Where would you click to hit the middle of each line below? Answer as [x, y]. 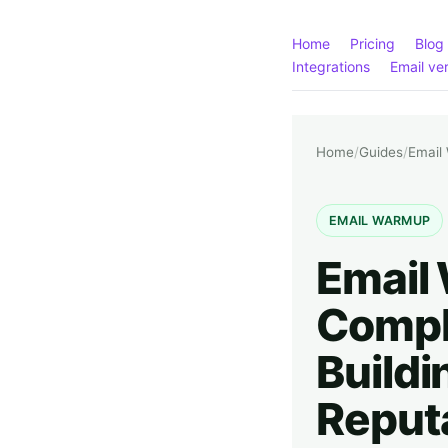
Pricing [372, 43]
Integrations [331, 66]
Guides [381, 152]
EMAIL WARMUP [379, 220]
